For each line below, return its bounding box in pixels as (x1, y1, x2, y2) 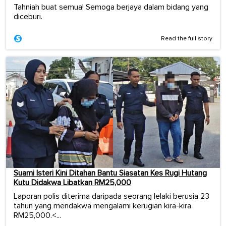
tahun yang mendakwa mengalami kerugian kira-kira (14, 202, 191, 210)
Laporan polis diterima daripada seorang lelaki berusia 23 (14, 192, 209, 201)
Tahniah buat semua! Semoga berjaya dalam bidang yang (14, 3, 208, 11)
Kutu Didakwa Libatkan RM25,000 (14, 179, 131, 187)
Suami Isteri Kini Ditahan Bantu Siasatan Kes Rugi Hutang (14, 169, 207, 178)
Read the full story (161, 35, 212, 42)
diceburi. (14, 12, 42, 21)
